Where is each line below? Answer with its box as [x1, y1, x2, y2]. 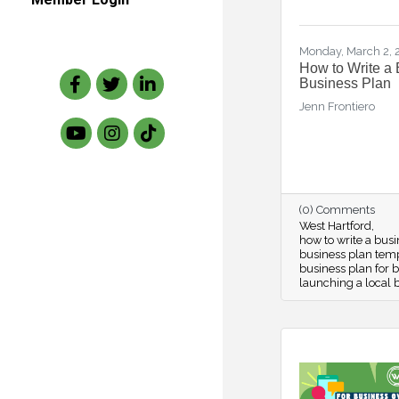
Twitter [94, 66, 138, 88]
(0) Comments [299, 203, 375, 216]
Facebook [58, 66, 120, 88]
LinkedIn [131, 66, 184, 88]
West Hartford [299, 219, 371, 232]
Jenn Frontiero [299, 100, 375, 113]
